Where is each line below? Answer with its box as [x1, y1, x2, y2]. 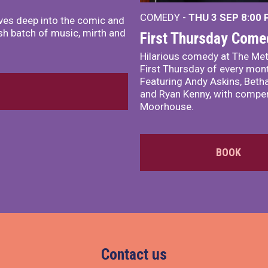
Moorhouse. [140, 100, 194, 113]
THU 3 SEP [188, 11, 241, 24]
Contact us [100, 245, 167, 264]
